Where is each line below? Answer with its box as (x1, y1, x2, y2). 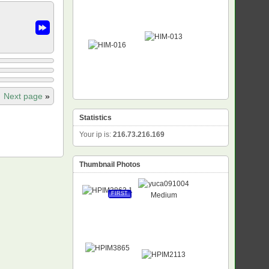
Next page (3, 91, 45, 101)
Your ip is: (79, 130, 113, 139)
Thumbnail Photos (79, 160, 141, 169)
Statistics (79, 113, 112, 122)
